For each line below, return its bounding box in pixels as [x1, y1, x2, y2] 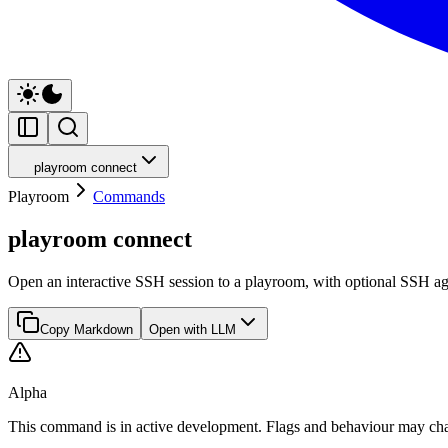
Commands [93, 187, 165, 205]
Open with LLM [149, 321, 236, 337]
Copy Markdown [40, 321, 133, 337]
